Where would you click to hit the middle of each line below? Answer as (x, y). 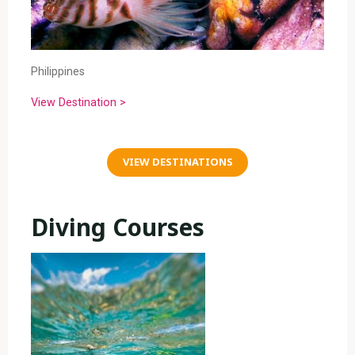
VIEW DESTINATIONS (177, 162)
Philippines (57, 71)
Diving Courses (117, 227)
